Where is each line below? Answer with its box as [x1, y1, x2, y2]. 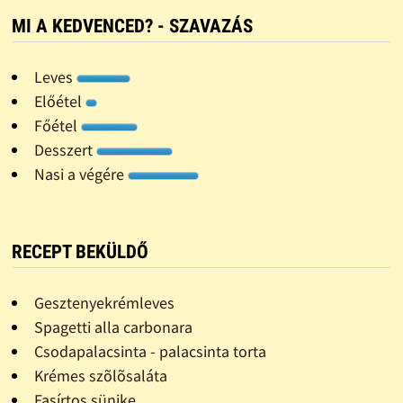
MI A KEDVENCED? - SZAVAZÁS [11, 14, 253, 37]
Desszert [33, 139, 96, 160]
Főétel [33, 114, 81, 136]
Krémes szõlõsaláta [33, 364, 167, 386]
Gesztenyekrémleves [33, 291, 175, 313]
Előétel [33, 90, 85, 112]
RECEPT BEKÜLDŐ [11, 240, 148, 263]
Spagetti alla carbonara [33, 316, 193, 337]
